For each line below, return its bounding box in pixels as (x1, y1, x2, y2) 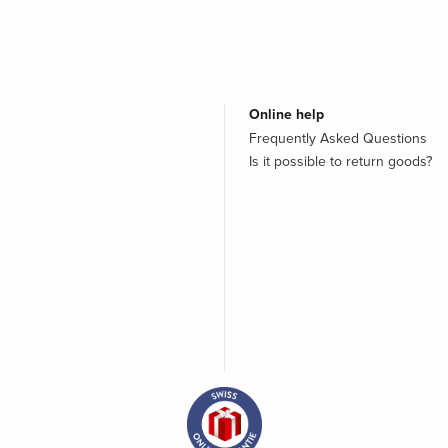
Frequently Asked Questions (249, 130, 427, 148)
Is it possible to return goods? (249, 153, 432, 171)
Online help (249, 106, 324, 124)
